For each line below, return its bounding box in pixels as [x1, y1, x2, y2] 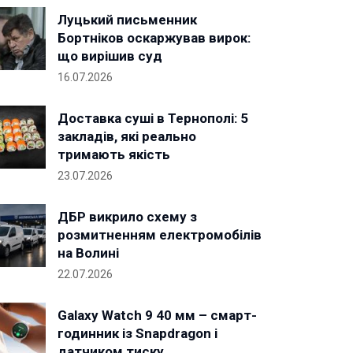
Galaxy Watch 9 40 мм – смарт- [58, 307, 257, 323]
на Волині [58, 245, 119, 261]
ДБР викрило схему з [58, 209, 197, 225]
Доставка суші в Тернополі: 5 [58, 110, 248, 126]
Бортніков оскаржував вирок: [58, 30, 251, 46]
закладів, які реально [58, 128, 196, 144]
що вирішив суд [58, 48, 162, 64]
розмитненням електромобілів [58, 227, 262, 243]
